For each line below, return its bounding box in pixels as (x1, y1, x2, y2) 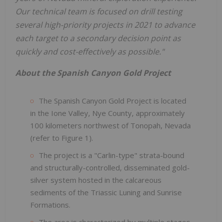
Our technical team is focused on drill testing (15, 5, 182, 17)
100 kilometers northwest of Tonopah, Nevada (30, 120, 191, 130)
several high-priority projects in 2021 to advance (15, 19, 195, 30)
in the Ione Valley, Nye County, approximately (30, 108, 185, 118)
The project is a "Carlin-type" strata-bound (39, 150, 184, 160)
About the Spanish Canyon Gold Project (15, 67, 171, 78)
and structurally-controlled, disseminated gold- (30, 162, 190, 172)
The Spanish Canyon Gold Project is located (39, 95, 186, 106)
